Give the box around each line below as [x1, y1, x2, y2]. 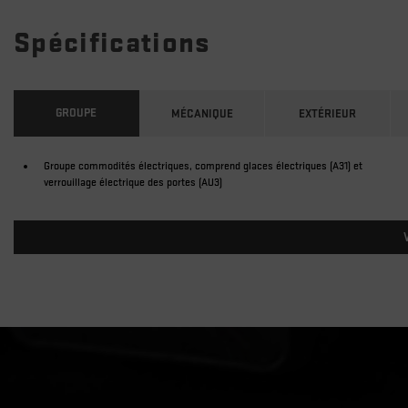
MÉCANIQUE [170, 107, 233, 122]
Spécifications [14, 25, 210, 62]
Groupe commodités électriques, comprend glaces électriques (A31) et [44, 159, 362, 174]
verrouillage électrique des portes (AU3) [44, 176, 222, 190]
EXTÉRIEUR [299, 107, 357, 122]
